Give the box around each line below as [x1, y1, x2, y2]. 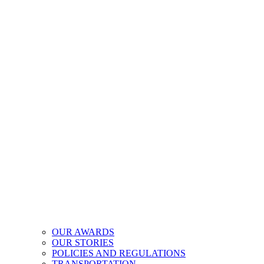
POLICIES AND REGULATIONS [52, 247, 186, 258]
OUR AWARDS [52, 226, 114, 237]
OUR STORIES [52, 237, 114, 247]
